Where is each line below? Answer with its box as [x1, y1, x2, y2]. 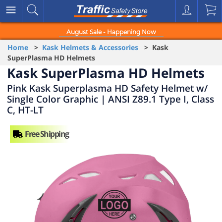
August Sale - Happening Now [66, 28, 156, 36]
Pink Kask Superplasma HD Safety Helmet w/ [7, 81, 208, 95]
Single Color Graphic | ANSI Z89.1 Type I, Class [7, 92, 214, 106]
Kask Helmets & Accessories [42, 43, 138, 52]
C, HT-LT [7, 103, 44, 116]
